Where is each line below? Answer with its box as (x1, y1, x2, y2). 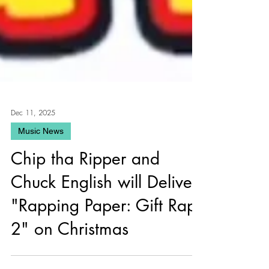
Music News (18, 169, 64, 179)
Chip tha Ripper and (11, 191, 160, 213)
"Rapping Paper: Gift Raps (11, 238, 203, 259)
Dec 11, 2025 (11, 150, 55, 161)
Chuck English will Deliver (11, 214, 198, 236)
